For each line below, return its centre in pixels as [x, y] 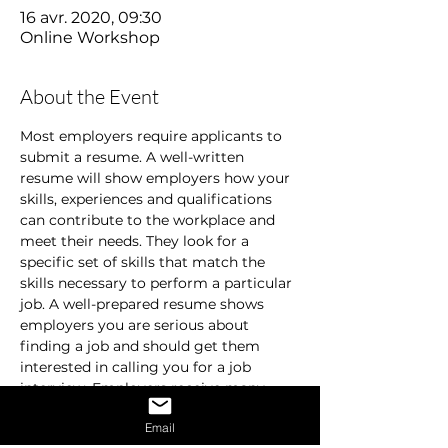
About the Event [89, 96]
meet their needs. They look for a [136, 241]
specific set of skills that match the [144, 262]
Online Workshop [90, 37]
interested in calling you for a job [137, 367]
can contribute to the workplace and [149, 220]
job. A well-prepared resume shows [144, 304]
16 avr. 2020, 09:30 [91, 17]
